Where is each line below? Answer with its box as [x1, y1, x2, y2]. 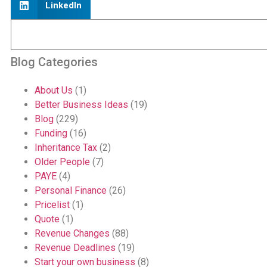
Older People [34, 156, 90, 168]
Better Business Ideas [34, 99, 128, 111]
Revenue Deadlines [34, 242, 116, 254]
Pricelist [34, 199, 70, 211]
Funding [34, 128, 67, 139]
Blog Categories [10, 55, 98, 70]
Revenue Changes [34, 228, 110, 240]
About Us [34, 85, 73, 97]
